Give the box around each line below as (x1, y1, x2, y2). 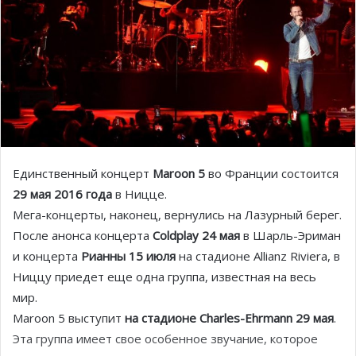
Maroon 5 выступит (13, 309, 125, 326)
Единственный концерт (13, 164, 153, 181)
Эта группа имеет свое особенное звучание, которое (13, 330, 318, 346)
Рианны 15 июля (81, 247, 176, 264)
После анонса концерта (13, 226, 149, 243)
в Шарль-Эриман (240, 226, 341, 243)
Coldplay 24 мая (149, 226, 240, 243)
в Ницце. (112, 185, 167, 202)
